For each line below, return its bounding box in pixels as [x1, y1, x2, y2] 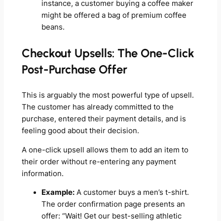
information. [21, 169, 64, 178]
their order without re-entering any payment [21, 157, 176, 166]
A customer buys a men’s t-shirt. [74, 188, 189, 197]
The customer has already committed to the [21, 103, 174, 112]
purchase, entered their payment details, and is [21, 114, 186, 124]
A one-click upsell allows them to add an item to [21, 145, 188, 154]
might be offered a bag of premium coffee [41, 11, 186, 20]
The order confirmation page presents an [41, 200, 185, 209]
